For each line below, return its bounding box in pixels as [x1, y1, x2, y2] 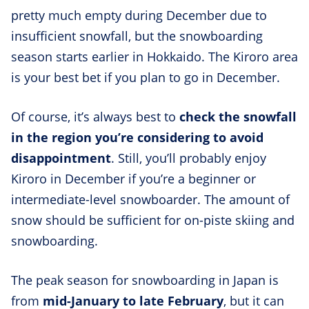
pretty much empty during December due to [11, 7, 267, 24]
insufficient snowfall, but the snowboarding [11, 28, 263, 45]
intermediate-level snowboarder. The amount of [11, 191, 290, 208]
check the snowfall [179, 108, 297, 126]
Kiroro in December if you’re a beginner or [11, 170, 256, 188]
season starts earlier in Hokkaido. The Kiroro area [11, 48, 298, 66]
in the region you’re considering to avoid [11, 129, 263, 146]
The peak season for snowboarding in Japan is [11, 272, 279, 289]
